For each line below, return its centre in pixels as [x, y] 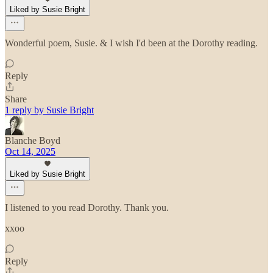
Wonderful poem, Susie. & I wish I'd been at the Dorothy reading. [131, 43]
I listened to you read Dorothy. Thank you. [87, 207]
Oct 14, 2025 [30, 151]
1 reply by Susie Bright [49, 110]
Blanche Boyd [33, 140]
